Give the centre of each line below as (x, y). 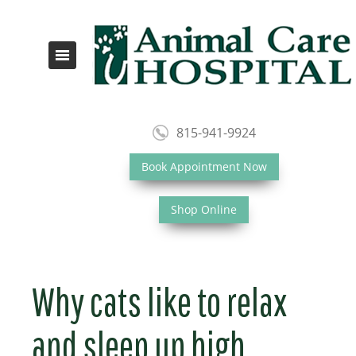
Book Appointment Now (204, 166)
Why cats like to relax (159, 301)
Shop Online (204, 209)
